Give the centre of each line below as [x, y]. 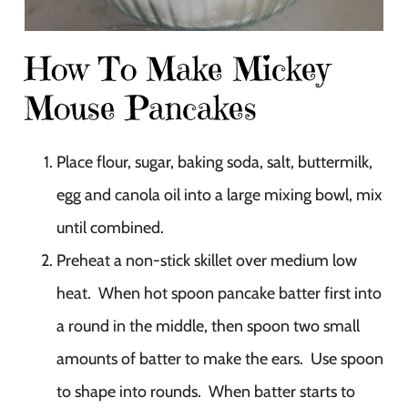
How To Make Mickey [177, 69]
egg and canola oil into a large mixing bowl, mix [219, 195]
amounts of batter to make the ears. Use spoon [220, 359]
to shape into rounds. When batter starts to [206, 392]
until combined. [110, 228]
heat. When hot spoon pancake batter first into [219, 294]
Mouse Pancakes [141, 108]
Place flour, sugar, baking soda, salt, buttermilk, [214, 163]
